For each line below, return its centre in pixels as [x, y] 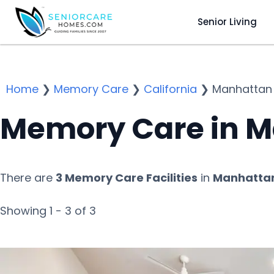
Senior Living [227, 21]
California [170, 89]
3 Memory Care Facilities [127, 178]
